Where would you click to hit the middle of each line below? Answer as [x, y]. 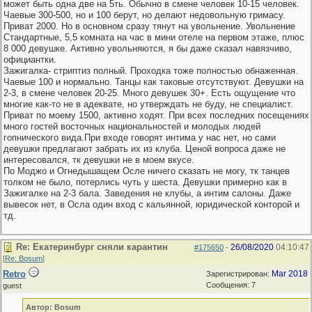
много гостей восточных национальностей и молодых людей [132, 126]
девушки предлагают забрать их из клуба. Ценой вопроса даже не [145, 149]
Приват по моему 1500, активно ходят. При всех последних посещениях [156, 115]
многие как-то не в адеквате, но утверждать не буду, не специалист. [148, 104]
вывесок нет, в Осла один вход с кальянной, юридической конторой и [151, 204]
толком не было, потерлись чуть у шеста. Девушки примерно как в [145, 182]
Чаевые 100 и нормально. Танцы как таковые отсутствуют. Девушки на [154, 82]
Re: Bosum [24, 258]
